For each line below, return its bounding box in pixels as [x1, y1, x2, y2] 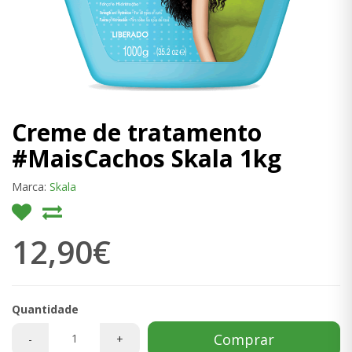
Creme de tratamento [12, 116, 262, 149]
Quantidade [12, 302, 79, 317]
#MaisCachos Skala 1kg [12, 142, 281, 175]
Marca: [12, 179, 49, 195]
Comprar [214, 330, 274, 350]
